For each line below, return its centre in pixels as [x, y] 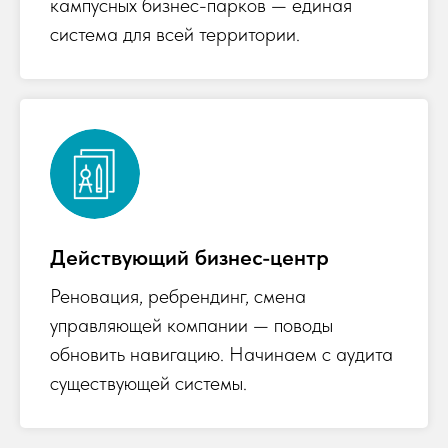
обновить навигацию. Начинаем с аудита [221, 354]
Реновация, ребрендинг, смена [178, 296]
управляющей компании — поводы [191, 325]
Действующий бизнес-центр [189, 257]
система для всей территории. [175, 34]
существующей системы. [148, 383]
